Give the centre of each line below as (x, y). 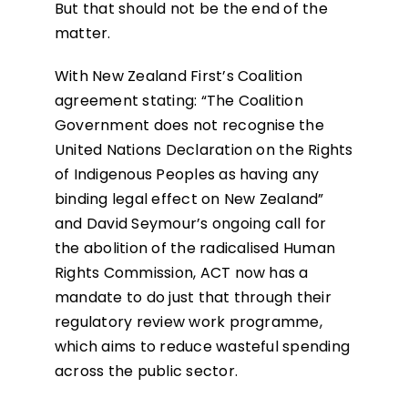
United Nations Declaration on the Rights (204, 150)
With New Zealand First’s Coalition (178, 76)
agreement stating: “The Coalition (178, 101)
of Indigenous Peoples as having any (187, 175)
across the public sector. (146, 372)
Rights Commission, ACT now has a (181, 273)
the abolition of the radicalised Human (195, 249)
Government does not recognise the (189, 126)
